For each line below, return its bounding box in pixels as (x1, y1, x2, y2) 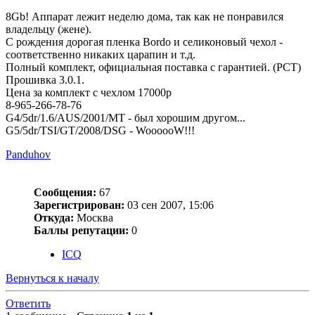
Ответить (6, 297, 51, 310)
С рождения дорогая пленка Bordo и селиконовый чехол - (6, 36, 283, 49)
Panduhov (6, 148, 51, 161)
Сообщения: (34, 186, 96, 199)
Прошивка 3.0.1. (6, 74, 84, 86)
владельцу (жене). (6, 23, 91, 36)
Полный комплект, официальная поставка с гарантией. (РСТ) (6, 61, 301, 74)
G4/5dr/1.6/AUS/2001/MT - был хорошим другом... (6, 112, 245, 124)
